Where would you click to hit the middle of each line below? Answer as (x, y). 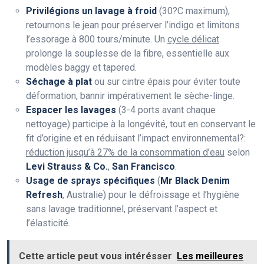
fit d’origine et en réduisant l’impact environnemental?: (136, 138)
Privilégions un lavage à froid (91, 11)
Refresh (44, 195)
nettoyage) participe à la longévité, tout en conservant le (141, 124)
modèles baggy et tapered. (81, 68)
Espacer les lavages (71, 110)
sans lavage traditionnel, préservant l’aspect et (122, 209)
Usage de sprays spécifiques (90, 181)
